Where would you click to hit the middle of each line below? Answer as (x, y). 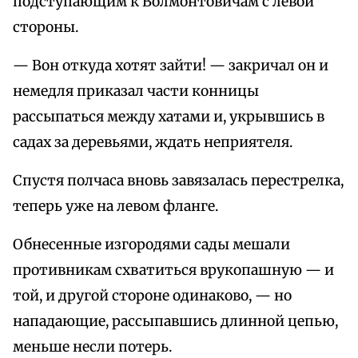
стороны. (46, 28)
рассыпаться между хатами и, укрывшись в (169, 117)
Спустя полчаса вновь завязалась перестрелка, (178, 181)
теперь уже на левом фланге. (115, 207)
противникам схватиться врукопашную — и (173, 270)
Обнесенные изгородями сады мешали (151, 245)
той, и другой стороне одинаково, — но (152, 296)
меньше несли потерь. (92, 347)
